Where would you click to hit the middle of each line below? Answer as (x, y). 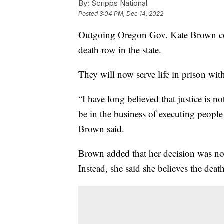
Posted (89, 14)
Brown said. (101, 129)
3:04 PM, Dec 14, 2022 (131, 14)
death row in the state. (120, 50)
